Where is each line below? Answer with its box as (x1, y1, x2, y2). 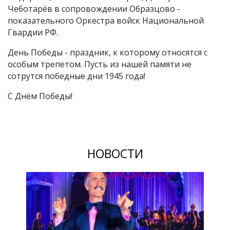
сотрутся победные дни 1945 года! (8, 70, 145, 82)
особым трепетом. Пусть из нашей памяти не (8, 59, 191, 70)
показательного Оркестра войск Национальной (8, 15, 204, 27)
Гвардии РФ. (8, 27, 58, 39)
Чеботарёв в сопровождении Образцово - (8, 3, 180, 15)
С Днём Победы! (8, 90, 72, 102)
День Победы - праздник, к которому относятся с (8, 47, 207, 59)
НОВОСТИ (87, 145, 143, 162)
